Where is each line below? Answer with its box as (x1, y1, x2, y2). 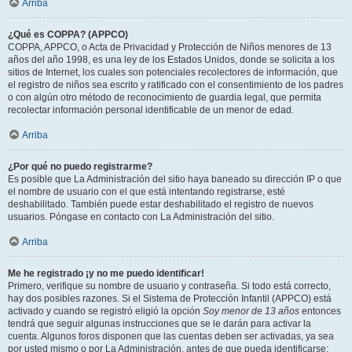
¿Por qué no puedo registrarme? (8, 161, 152, 172)
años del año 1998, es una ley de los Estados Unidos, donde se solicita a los (8, 54, 335, 65)
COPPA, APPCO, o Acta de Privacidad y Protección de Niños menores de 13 (8, 42, 332, 53)
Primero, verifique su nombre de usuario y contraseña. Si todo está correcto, (8, 280, 331, 291)
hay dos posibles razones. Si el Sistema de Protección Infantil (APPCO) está (8, 293, 332, 304)
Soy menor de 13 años (203, 306, 299, 317)
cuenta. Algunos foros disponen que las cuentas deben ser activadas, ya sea (8, 331, 334, 342)
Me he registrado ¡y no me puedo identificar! (8, 268, 204, 279)
